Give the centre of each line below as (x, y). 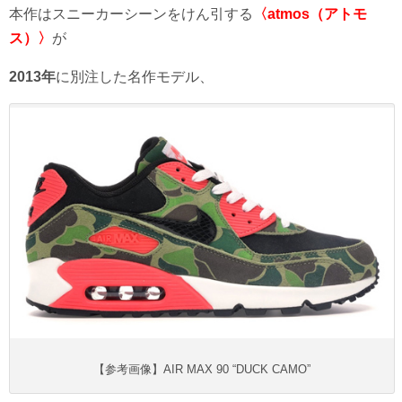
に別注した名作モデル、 (135, 77)
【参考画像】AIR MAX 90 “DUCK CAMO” (202, 370)
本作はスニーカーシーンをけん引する (131, 14)
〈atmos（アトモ (310, 14)
